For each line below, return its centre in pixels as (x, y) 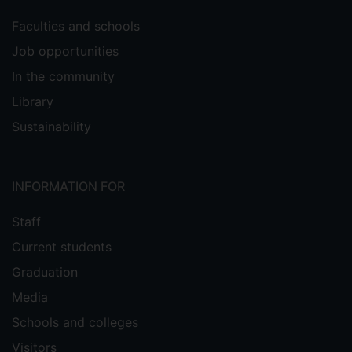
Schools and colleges (75, 322)
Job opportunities (65, 51)
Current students (62, 247)
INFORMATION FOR (68, 186)
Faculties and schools (76, 26)
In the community (63, 76)
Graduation (45, 272)
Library (33, 101)
